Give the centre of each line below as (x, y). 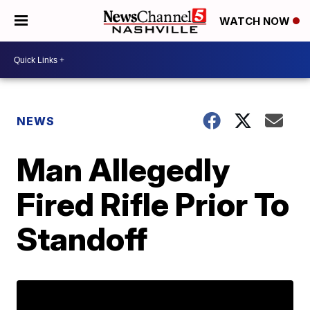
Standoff (82, 239)
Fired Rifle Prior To (153, 204)
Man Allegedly (124, 170)
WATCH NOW (256, 21)
